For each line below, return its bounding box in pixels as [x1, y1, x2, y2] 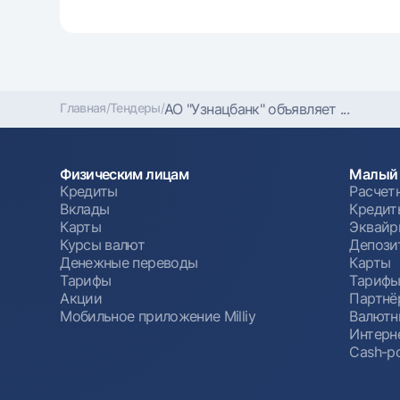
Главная [60, 99, 106, 115]
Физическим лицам [60, 164, 188, 183]
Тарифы [60, 271, 112, 289]
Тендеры [110, 99, 161, 115]
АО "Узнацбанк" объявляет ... [164, 99, 350, 118]
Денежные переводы [60, 253, 198, 271]
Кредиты [60, 181, 118, 200]
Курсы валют [60, 235, 146, 254]
